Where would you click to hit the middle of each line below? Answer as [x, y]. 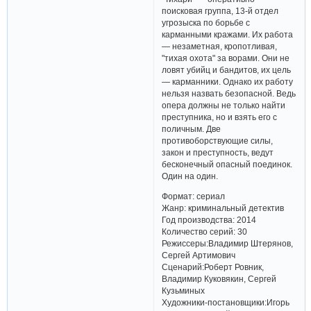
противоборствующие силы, [218, 141]
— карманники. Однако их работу [228, 82]
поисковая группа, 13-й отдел [220, 11]
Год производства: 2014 [209, 219]
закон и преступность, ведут [218, 153]
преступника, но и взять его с [220, 117]
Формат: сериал [194, 196]
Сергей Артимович [199, 255]
